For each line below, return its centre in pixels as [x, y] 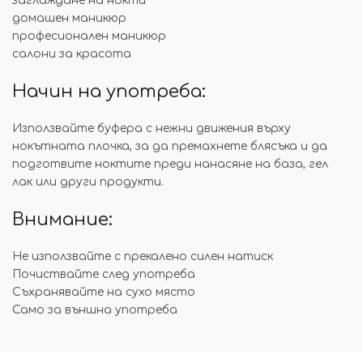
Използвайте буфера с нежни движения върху [152, 128]
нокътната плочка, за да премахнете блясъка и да [170, 146]
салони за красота [72, 54]
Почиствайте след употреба [104, 274]
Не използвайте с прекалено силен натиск [143, 256]
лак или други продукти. [88, 182]
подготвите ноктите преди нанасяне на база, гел [170, 164]
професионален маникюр [89, 36]
